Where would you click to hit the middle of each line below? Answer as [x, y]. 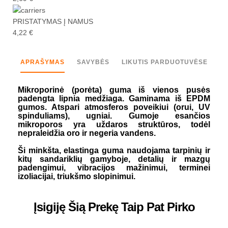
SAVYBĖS [93, 62]
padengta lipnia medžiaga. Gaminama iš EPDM [114, 99]
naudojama [148, 151]
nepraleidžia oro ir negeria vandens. [87, 133]
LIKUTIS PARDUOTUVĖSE [165, 62]
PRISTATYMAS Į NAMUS [53, 22]
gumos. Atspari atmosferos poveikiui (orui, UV [114, 107]
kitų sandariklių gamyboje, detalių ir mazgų [114, 159]
